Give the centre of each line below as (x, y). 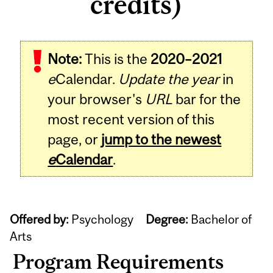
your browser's (97, 99)
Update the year (169, 79)
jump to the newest (161, 140)
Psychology (108, 219)
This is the (116, 59)
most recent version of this (131, 119)
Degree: (167, 219)
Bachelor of (220, 219)
